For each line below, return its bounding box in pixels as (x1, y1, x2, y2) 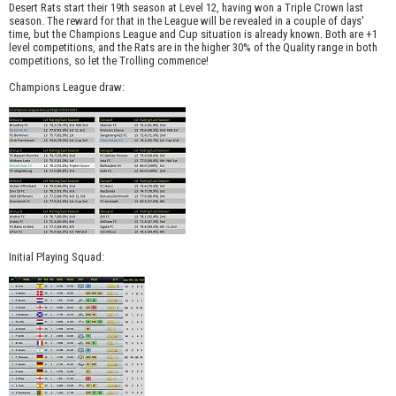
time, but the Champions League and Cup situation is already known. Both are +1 (9, 27, 377, 42)
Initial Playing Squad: (9, 250, 104, 264)
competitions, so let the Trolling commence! (9, 54, 209, 68)
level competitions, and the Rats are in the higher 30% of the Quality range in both (9, 41, 377, 55)
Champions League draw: (9, 80, 125, 95)
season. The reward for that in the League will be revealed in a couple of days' (9, 14, 364, 28)
